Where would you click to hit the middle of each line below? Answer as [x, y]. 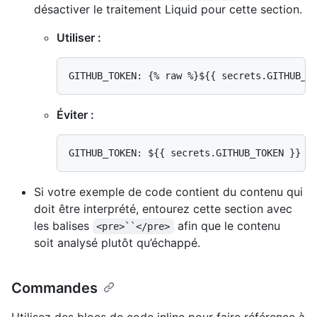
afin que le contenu [229, 225]
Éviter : [75, 114]
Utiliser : [79, 37]
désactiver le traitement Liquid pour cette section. [168, 9]
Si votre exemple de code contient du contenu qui [168, 191]
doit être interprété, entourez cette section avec [163, 208]
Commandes [54, 288]
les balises [63, 225]
